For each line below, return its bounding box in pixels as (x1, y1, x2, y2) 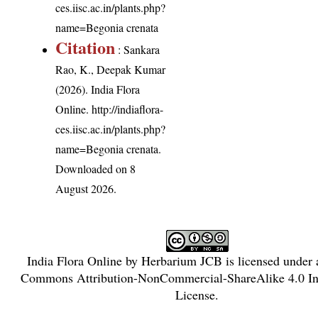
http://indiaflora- (92, 102, 164, 117)
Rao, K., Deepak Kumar (55, 62, 166, 77)
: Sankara (115, 42, 160, 57)
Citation (55, 35, 116, 60)
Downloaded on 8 (55, 161, 136, 177)
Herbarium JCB (141, 252, 222, 270)
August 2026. (55, 181, 117, 197)
